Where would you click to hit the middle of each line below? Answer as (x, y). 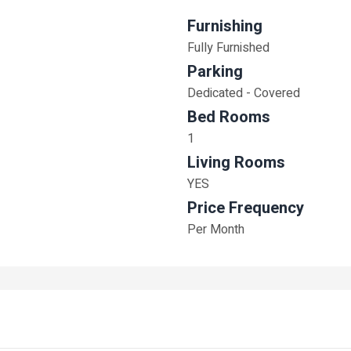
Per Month (216, 230)
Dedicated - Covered (244, 93)
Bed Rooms (229, 117)
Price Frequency (246, 208)
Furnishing (225, 26)
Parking (215, 72)
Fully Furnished (228, 48)
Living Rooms (236, 163)
